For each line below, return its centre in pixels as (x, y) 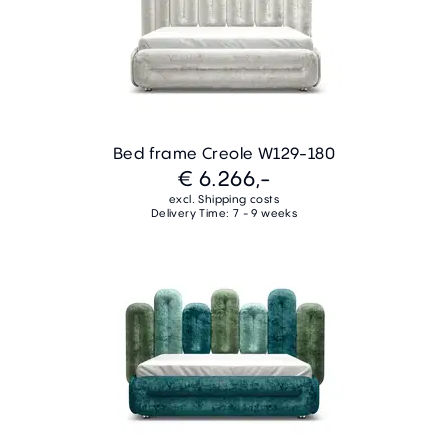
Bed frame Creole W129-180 (224, 153)
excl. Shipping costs (224, 199)
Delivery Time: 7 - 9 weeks (224, 213)
